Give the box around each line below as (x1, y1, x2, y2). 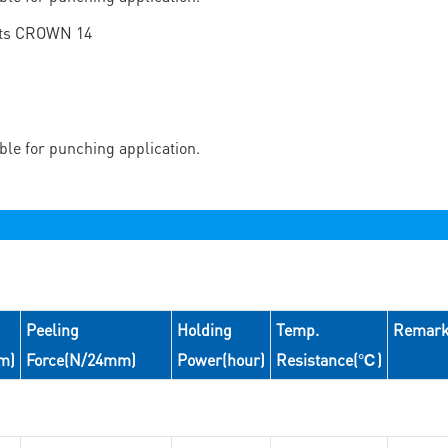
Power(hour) (176, 349, 265, 371)
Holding (176, 319, 232, 341)
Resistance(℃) (275, 349, 382, 371)
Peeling (25, 319, 79, 341)
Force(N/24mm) (25, 349, 136, 371)
